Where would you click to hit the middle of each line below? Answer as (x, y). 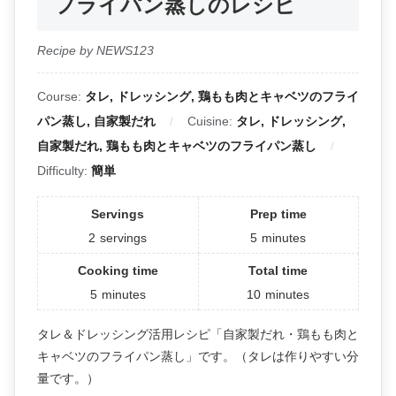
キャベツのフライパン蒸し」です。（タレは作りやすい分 (198, 357)
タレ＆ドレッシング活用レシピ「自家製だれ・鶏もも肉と (198, 335)
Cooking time (118, 271)
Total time (278, 271)
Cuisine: (212, 122)
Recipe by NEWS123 (95, 51)
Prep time (278, 214)
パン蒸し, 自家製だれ (96, 122)
